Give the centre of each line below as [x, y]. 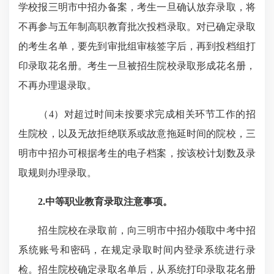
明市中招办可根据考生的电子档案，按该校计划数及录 [137, 153]
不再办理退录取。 [57, 85]
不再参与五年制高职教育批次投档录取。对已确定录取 [137, 27]
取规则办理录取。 [57, 173]
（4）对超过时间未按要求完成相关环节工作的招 [137, 114]
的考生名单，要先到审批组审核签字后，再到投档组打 [137, 46]
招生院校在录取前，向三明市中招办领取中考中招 [137, 230]
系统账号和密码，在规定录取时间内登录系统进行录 [137, 250]
